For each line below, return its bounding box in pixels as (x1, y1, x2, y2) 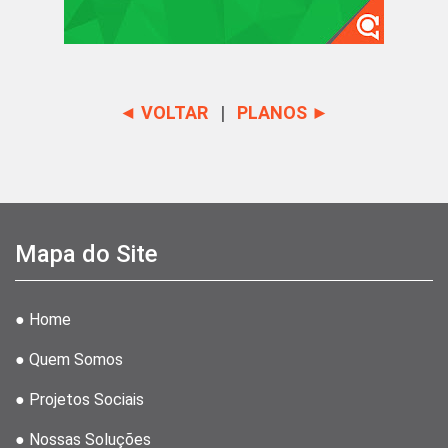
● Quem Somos (15, 350, 123, 370)
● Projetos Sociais (15, 390, 144, 410)
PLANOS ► (237, 102, 329, 124)
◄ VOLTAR (119, 102, 208, 124)
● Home (15, 310, 71, 330)
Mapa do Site (15, 240, 158, 269)
